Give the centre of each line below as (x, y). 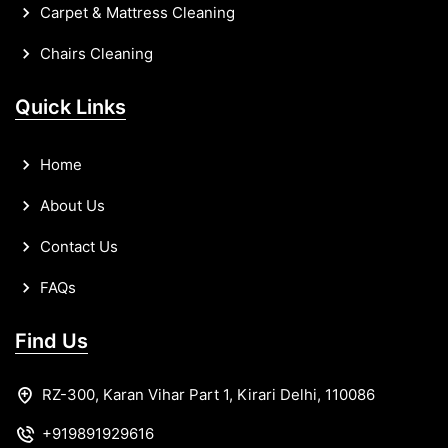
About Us (70, 205)
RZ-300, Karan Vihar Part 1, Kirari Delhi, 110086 (208, 394)
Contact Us (77, 246)
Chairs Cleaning (94, 53)
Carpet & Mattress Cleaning (135, 12)
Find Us (51, 340)
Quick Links (70, 106)
